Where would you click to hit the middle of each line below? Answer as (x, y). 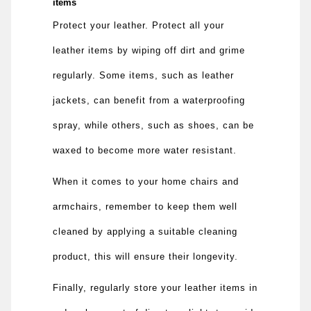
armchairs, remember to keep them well (145, 206)
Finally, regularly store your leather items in (155, 287)
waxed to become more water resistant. (145, 150)
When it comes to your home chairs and (146, 181)
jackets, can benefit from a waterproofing (149, 100)
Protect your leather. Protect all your (139, 25)
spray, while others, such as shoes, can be (154, 125)
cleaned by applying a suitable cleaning (145, 231)
